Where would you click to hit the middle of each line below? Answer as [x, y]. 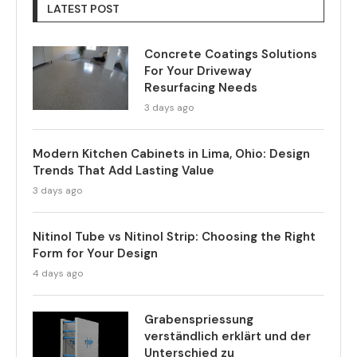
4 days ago [58, 273]
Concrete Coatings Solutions [231, 54]
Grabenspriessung [199, 319]
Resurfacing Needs [201, 87]
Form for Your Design [95, 253]
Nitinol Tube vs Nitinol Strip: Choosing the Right [174, 236]
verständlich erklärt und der [228, 336]
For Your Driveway [198, 71]
